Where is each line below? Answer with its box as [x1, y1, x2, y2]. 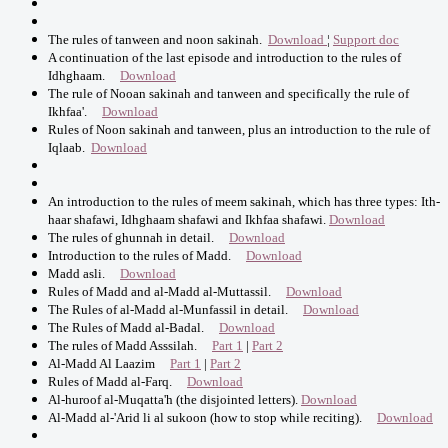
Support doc [333, 31, 399, 47]
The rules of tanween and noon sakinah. [48, 31, 268, 47]
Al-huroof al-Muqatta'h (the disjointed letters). [48, 391, 301, 407]
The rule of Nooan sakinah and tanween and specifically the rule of [48, 85, 409, 101]
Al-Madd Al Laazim [48, 355, 170, 371]
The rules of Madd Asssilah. [48, 337, 212, 353]
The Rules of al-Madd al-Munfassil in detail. [48, 301, 303, 317]
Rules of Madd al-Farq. [48, 373, 187, 389]
